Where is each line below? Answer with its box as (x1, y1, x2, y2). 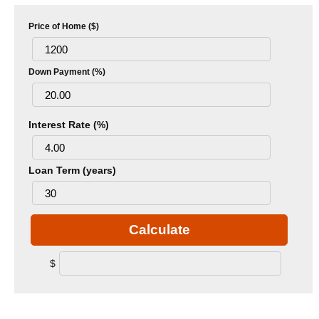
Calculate (128, 222, 190, 238)
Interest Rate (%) (28, 119, 109, 131)
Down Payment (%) (28, 67, 105, 78)
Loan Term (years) (28, 164, 116, 177)
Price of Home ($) (28, 21, 99, 32)
